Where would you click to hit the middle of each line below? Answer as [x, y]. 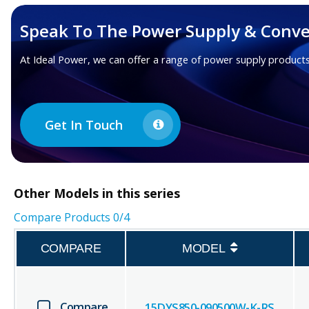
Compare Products [63, 218]
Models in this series [117, 193]
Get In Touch [84, 124]
